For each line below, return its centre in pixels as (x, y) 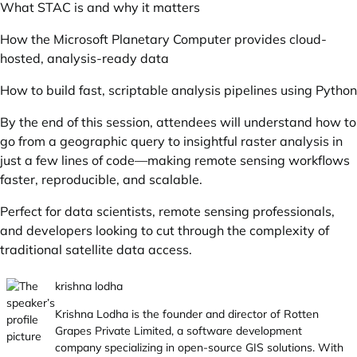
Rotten (301, 314)
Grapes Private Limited (113, 331)
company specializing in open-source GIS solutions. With (199, 347)
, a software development (237, 331)
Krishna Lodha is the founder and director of (169, 314)
